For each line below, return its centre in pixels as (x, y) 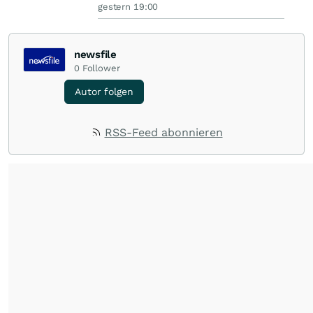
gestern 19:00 (128, 7)
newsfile (95, 55)
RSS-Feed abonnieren (163, 133)
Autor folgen (104, 92)
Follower (101, 68)
